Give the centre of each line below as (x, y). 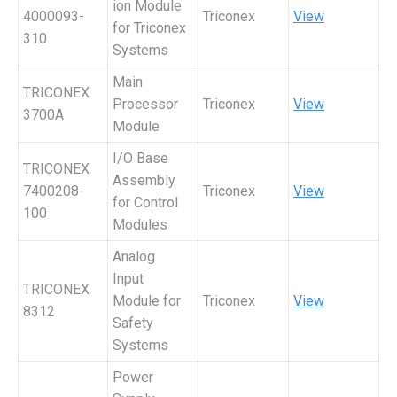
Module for (147, 301)
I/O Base (140, 158)
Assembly (144, 180)
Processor (145, 104)
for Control (145, 202)
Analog (134, 257)
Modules (140, 225)
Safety (133, 323)
